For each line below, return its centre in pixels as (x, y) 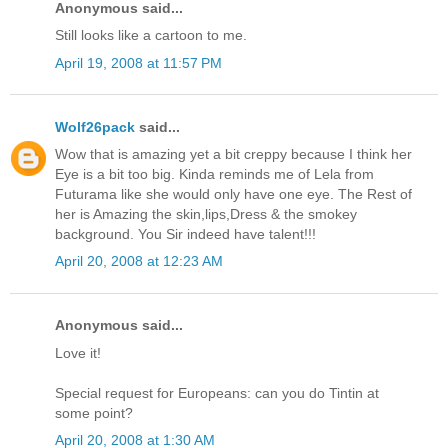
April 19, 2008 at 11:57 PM (138, 62)
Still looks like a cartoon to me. (151, 35)
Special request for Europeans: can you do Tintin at (217, 392)
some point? (94, 412)
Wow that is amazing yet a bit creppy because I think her (233, 154)
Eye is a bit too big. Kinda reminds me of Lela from (214, 174)
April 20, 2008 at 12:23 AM (139, 261)
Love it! (78, 352)
